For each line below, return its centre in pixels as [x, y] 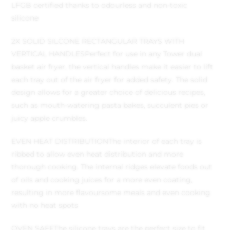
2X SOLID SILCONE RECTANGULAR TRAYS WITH [98, 41]
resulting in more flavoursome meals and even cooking [111, 193]
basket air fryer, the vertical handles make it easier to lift [112, 67]
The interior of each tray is [155, 141]
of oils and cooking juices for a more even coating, [102, 180]
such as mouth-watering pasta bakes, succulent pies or [110, 106]
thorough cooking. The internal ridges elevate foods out [112, 167]
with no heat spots [45, 206]
